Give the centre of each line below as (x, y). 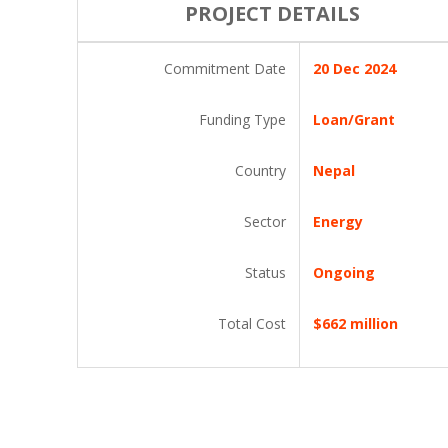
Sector (265, 221)
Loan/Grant (354, 119)
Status (265, 272)
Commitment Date (225, 68)
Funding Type (242, 119)
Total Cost (252, 323)
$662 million (355, 323)
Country (260, 170)
